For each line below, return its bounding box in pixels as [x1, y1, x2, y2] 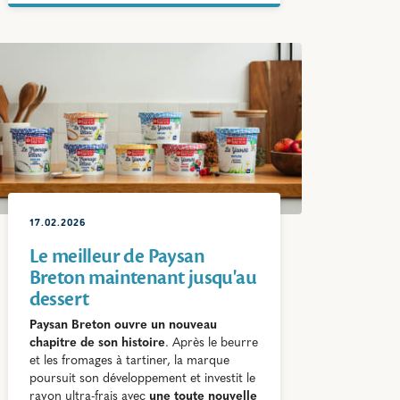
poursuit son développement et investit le [29, 372, 255, 387]
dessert [29, 287, 89, 312]
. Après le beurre [164, 337, 258, 351]
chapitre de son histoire [29, 337, 165, 351]
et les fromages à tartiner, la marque [29, 354, 229, 369]
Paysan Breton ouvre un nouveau [29, 319, 217, 333]
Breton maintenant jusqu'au [29, 265, 257, 291]
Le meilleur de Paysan [29, 244, 205, 270]
